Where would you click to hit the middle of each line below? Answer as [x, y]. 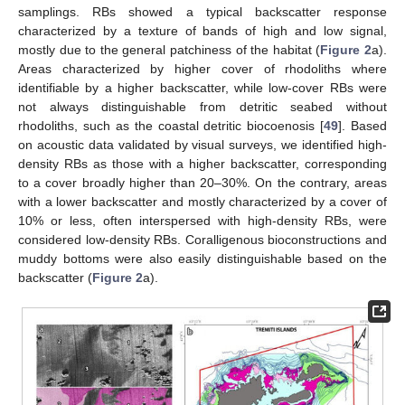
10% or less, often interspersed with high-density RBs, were [202, 221]
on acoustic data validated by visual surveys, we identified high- [202, 145]
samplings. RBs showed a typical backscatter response [202, 12]
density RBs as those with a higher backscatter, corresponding [202, 164]
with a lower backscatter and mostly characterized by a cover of [202, 202]
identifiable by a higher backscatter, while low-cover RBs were [202, 88]
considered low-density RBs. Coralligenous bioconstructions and [202, 240]
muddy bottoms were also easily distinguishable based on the [202, 259]
